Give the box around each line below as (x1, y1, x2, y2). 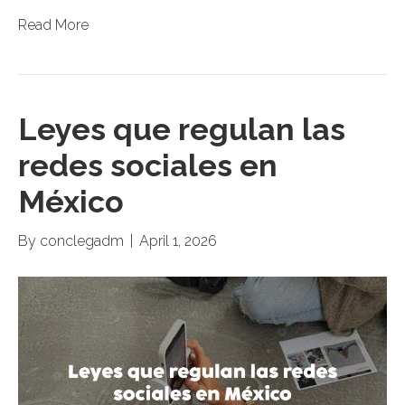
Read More (18, 15, 89, 33)
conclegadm (40, 231, 124, 250)
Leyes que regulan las (18, 110, 345, 147)
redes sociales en (18, 146, 278, 184)
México (18, 183, 124, 220)
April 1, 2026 (139, 231, 217, 250)
